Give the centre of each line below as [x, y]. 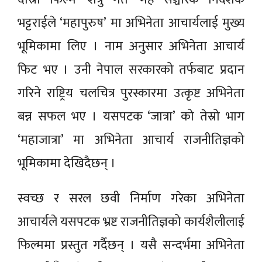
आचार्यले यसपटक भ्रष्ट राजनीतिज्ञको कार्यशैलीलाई [131, 222]
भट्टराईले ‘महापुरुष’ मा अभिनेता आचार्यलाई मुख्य [131, 23]
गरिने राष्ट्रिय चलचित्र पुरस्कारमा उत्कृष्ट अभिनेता [131, 93]
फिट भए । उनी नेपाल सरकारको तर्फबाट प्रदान [131, 70]
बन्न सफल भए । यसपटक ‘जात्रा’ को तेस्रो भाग [131, 116]
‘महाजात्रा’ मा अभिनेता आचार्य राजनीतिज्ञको [131, 140]
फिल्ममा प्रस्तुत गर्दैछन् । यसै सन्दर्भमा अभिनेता [131, 245]
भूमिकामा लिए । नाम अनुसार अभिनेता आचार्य [131, 46]
